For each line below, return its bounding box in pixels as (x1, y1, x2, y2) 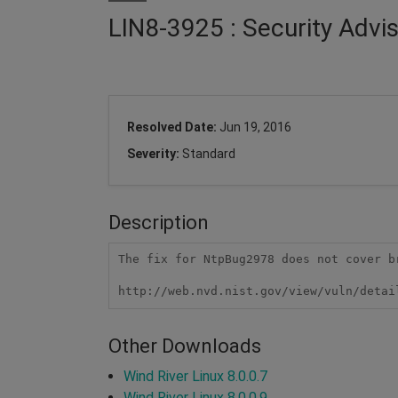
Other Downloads (108, 334, 261, 357)
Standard (182, 146, 235, 161)
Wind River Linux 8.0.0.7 (123, 367, 267, 385)
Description (108, 211, 209, 234)
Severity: (127, 146, 182, 161)
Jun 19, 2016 (219, 119, 291, 134)
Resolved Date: (127, 119, 219, 134)
